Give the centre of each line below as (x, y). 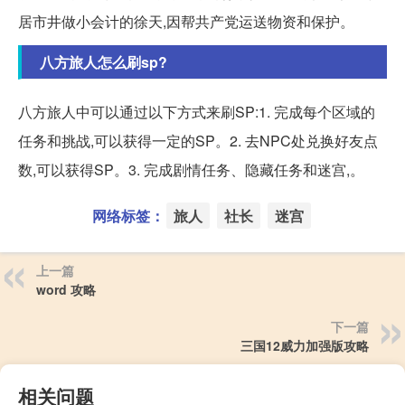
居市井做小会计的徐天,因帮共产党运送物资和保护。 (186, 22)
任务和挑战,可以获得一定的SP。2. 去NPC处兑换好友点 (198, 141)
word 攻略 (66, 290)
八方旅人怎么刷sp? (104, 62)
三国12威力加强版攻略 (305, 346)
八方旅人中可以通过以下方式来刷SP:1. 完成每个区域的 (197, 112)
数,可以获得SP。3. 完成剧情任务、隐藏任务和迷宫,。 (191, 170)
